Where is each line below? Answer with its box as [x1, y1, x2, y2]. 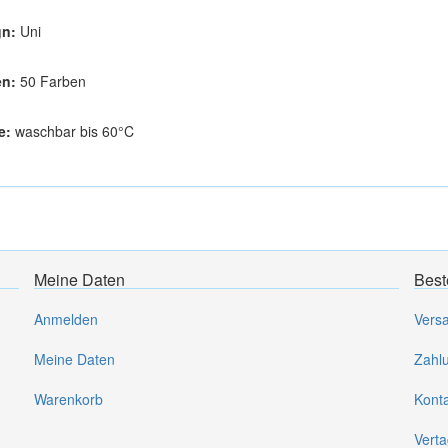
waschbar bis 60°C [10, 121, 134, 141]
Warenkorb [34, 389, 103, 409]
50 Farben [15, 71, 86, 91]
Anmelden [34, 309, 98, 329]
